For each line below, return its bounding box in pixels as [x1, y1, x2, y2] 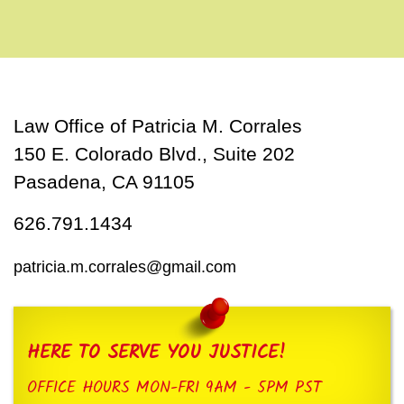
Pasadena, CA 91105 [14, 170, 195, 192]
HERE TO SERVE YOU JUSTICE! [27, 337, 285, 368]
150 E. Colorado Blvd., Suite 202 [14, 142, 295, 164]
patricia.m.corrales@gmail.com [14, 257, 236, 276]
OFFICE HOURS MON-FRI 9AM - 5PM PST [27, 374, 322, 400]
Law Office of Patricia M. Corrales [14, 115, 302, 136]
